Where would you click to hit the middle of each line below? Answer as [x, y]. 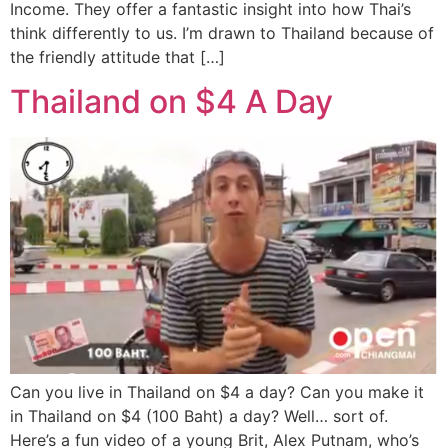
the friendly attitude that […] [117, 56]
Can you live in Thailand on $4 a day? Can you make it [217, 391]
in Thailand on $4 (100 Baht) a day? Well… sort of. [199, 415]
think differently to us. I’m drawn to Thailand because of [222, 32]
